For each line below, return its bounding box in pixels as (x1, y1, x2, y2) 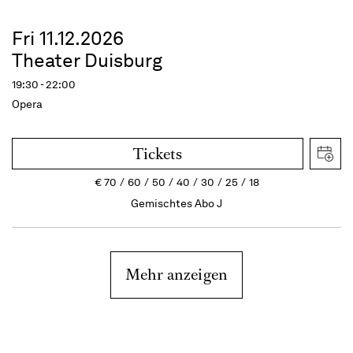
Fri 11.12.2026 (12, 27, 124, 50)
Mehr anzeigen (124, 264, 229, 285)
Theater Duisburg (12, 49, 162, 72)
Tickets (133, 143, 182, 165)
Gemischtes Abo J (131, 196, 222, 210)
